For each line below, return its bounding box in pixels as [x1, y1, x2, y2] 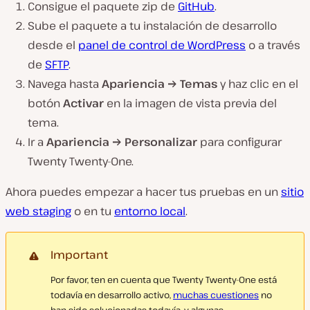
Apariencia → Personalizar [46, 134, 200, 149]
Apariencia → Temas [102, 75, 220, 91]
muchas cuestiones [173, 288, 259, 301]
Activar [63, 95, 107, 111]
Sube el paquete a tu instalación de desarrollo [28, 17, 277, 33]
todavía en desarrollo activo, [51, 288, 173, 301]
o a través [246, 37, 300, 53]
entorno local [114, 203, 185, 219]
